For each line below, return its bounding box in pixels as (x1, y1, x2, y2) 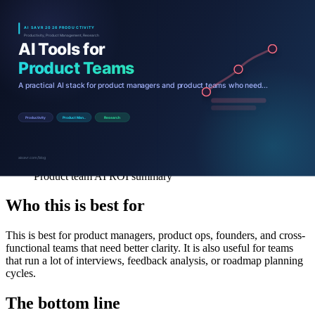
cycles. (6, 267, 36, 280)
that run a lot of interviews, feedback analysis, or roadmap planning (6, 255, 303, 267)
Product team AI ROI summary (34, 169, 172, 182)
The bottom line (6, 294, 120, 313)
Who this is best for (6, 196, 145, 215)
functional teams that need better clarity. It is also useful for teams (6, 242, 293, 255)
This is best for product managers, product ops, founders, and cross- (6, 229, 305, 242)
